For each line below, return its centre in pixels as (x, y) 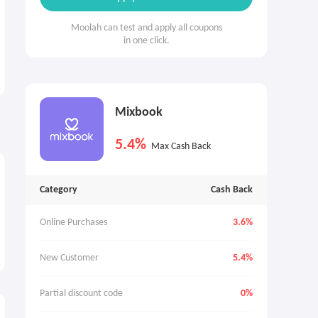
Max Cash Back (181, 147)
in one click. (146, 41)
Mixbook (139, 113)
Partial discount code (81, 294)
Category (59, 190)
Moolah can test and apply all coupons (146, 28)
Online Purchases (73, 223)
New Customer (69, 258)
